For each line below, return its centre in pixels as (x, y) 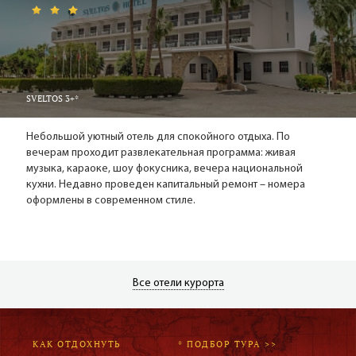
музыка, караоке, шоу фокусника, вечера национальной (164, 169)
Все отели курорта (178, 283)
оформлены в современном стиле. (111, 201)
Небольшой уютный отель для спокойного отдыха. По (158, 137)
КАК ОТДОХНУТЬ (77, 344)
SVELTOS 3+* (52, 99)
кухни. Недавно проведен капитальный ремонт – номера (166, 185)
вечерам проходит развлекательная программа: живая (161, 153)
